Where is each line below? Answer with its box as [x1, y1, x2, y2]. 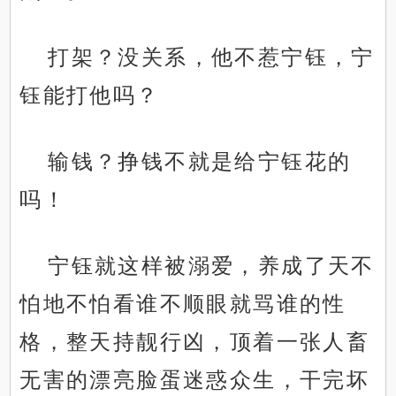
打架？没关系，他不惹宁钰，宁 [48, 45, 375, 70]
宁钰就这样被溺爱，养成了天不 [48, 254, 375, 278]
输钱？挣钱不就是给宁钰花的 [48, 149, 352, 174]
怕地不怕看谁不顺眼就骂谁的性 [19, 292, 346, 316]
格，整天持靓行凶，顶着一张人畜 [19, 330, 370, 354]
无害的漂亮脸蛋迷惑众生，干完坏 [19, 368, 370, 392]
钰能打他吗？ [19, 83, 160, 108]
